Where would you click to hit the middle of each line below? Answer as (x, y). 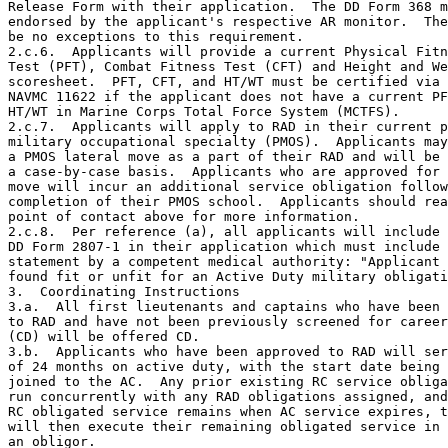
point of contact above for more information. (184, 216)
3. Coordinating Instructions (124, 291)
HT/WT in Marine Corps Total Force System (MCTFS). (204, 111)
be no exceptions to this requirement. (156, 36)
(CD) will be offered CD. (104, 336)
